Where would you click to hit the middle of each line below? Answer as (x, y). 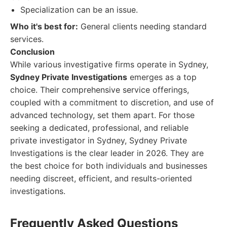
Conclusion (32, 52)
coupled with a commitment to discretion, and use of (112, 102)
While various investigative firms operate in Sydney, (109, 64)
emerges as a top (162, 77)
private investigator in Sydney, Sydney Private (99, 140)
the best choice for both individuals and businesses (109, 166)
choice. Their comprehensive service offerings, (100, 90)
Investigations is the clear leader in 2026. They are (107, 153)
